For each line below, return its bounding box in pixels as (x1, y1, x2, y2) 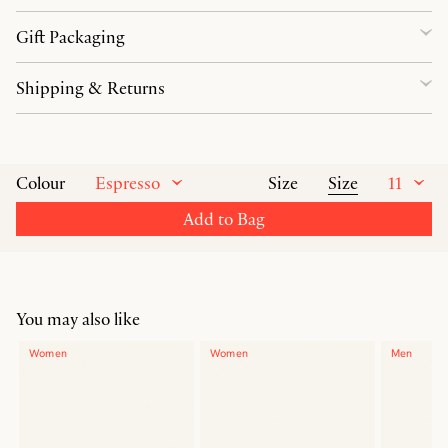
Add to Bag (183, 208, 265, 230)
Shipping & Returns (16, 77, 165, 99)
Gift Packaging (16, 26, 125, 48)
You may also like (16, 308, 140, 330)
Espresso (95, 171, 160, 194)
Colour (16, 172, 65, 194)
